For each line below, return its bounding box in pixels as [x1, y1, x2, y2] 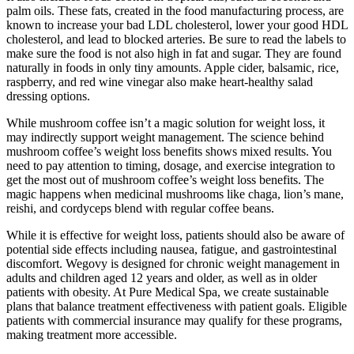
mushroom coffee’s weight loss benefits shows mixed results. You [6, 144, 332, 158]
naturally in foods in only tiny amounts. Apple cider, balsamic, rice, [6, 60, 339, 74]
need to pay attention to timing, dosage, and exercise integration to [6, 158, 335, 172]
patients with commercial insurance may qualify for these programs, [6, 313, 342, 327]
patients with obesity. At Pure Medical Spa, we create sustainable [6, 284, 329, 299]
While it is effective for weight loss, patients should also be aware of [6, 228, 345, 242]
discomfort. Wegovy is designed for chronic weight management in [6, 256, 340, 270]
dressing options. [6, 88, 90, 103]
